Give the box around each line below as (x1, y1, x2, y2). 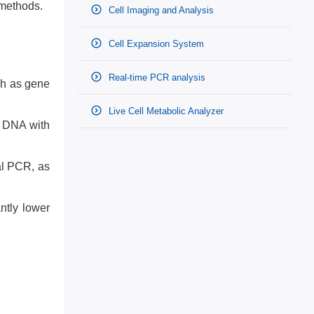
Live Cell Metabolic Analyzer (106, 106, 224, 116)
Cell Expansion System (106, 39, 204, 49)
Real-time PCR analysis (106, 72, 205, 83)
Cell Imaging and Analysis (106, 5, 214, 15)
